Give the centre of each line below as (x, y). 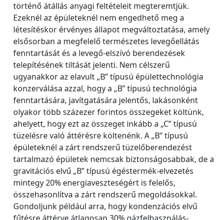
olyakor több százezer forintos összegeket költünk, (109, 112)
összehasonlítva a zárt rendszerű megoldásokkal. (105, 194)
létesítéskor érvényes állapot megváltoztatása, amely (111, 29)
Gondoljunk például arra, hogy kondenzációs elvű (105, 206)
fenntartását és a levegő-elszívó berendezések (99, 53)
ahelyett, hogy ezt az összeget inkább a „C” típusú (105, 124)
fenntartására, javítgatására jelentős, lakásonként (106, 100)
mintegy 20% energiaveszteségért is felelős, (94, 183)
